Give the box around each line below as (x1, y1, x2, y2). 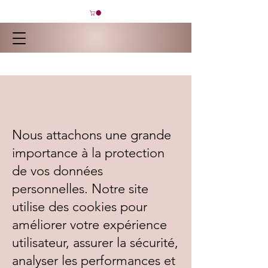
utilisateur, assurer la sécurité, (12, 234, 178, 251)
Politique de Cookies (39, 94, 152, 114)
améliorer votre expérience (12, 216, 167, 233)
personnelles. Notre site (12, 180, 148, 197)
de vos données (12, 162, 103, 179)
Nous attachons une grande (12, 126, 171, 143)
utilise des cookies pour (12, 198, 147, 215)
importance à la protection (12, 144, 165, 161)
